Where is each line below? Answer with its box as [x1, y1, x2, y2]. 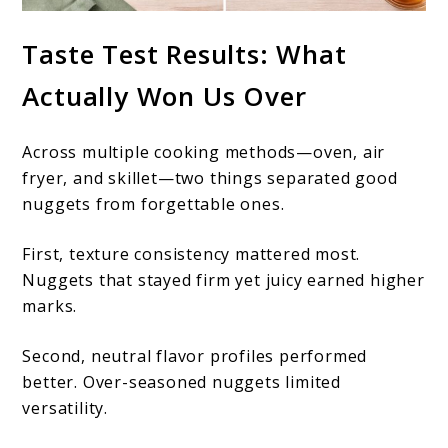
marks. [22, 294, 78, 317]
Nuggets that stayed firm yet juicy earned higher [22, 268, 425, 291]
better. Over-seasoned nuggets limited [22, 370, 342, 393]
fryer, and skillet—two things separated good [22, 166, 398, 189]
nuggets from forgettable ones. [22, 192, 285, 215]
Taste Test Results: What [22, 36, 347, 73]
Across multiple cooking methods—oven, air [22, 140, 386, 163]
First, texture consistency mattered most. [22, 242, 361, 265]
